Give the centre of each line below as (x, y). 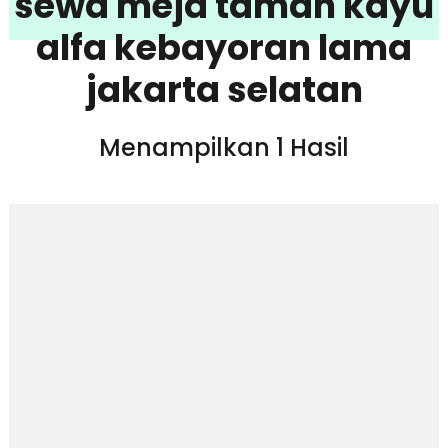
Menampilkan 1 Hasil (224, 147)
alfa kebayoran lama (224, 47)
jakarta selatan (224, 89)
